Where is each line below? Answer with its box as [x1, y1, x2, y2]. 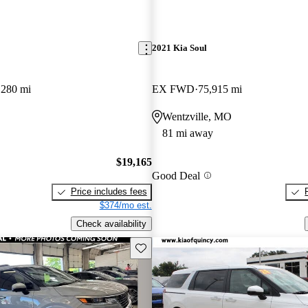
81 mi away [162, 126, 213, 139]
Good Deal [151, 169, 200, 181]
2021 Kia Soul [151, 43, 207, 54]
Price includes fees [70, 186, 147, 197]
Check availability [76, 218, 146, 229]
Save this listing [134, 241, 199, 252]
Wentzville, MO [162, 110, 232, 122]
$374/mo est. [99, 200, 152, 211]
